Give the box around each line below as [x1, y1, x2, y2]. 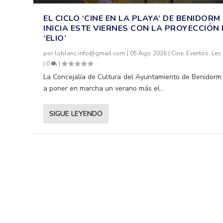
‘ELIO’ [43, 32, 67, 44]
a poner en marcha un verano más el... [43, 83, 165, 93]
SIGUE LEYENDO [49, 109, 103, 118]
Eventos [186, 49, 209, 57]
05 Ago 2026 [130, 49, 167, 57]
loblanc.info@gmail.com [55, 49, 126, 57]
